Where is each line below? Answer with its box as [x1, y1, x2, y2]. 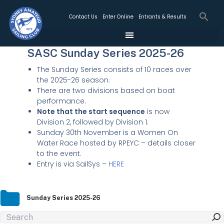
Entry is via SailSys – [36, 159, 108, 169]
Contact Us [69, 12, 97, 20]
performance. [36, 96, 86, 106]
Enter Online [102, 12, 133, 20]
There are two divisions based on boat [36, 85, 175, 96]
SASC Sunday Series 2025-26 [26, 46, 184, 60]
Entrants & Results [138, 12, 186, 20]
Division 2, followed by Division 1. [36, 117, 148, 127]
